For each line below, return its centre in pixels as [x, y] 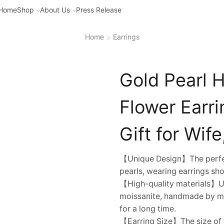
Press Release [99, 10]
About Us [55, 10]
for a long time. [148, 209]
